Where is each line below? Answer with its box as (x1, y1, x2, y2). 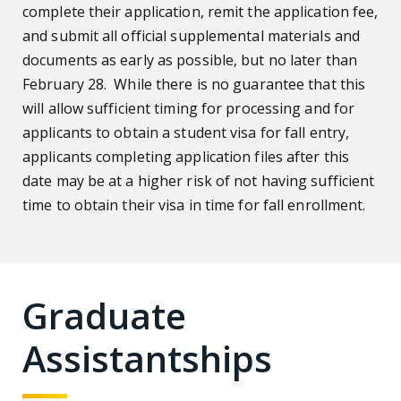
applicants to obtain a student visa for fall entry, (22, 122, 350, 142)
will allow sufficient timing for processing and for (22, 98, 355, 118)
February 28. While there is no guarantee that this (22, 73, 366, 94)
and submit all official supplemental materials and (22, 25, 361, 46)
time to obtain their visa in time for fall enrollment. (22, 194, 366, 215)
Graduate (22, 290, 186, 340)
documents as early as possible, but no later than (22, 49, 357, 70)
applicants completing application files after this (22, 146, 350, 166)
